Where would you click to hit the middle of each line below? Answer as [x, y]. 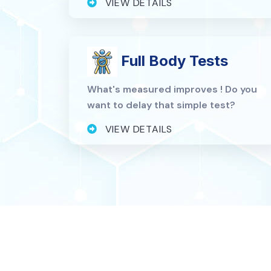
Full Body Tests [173, 60]
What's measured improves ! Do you [172, 89]
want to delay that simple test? [161, 105]
